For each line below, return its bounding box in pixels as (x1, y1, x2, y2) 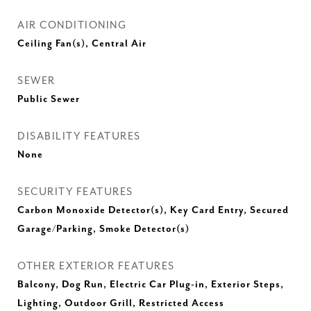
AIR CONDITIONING (17, 19, 126, 31)
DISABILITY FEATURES (17, 131, 141, 142)
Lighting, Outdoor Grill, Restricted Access (17, 298, 224, 309)
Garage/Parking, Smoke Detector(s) (17, 224, 190, 235)
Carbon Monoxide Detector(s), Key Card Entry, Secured (17, 205, 289, 216)
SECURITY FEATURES (17, 186, 133, 198)
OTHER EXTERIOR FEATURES (17, 260, 175, 272)
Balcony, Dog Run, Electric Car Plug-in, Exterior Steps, (17, 279, 284, 290)
